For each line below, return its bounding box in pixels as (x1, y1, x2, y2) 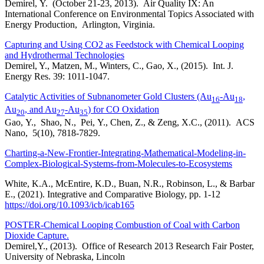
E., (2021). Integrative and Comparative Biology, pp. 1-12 (5, 189, 220, 200)
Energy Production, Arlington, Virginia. (5, 19, 155, 29)
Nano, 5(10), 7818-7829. (5, 128, 100, 138)
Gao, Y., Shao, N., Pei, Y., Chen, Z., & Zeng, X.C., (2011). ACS (5, 117, 255, 128)
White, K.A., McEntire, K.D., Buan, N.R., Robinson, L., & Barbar (5, 179, 255, 189)
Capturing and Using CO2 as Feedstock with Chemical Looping (5, 39, 244, 49)
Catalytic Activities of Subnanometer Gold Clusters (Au (5, 91, 212, 101)
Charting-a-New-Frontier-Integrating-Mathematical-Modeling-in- (5, 148, 246, 159)
